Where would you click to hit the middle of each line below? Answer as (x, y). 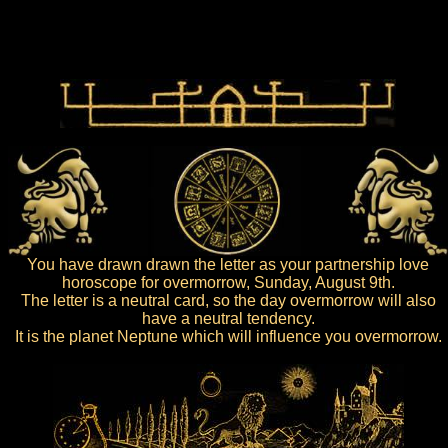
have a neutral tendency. (228, 318)
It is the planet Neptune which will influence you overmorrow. (228, 336)
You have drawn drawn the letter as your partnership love (228, 264)
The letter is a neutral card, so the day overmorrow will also (228, 300)
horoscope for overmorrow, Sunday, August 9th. (228, 282)
